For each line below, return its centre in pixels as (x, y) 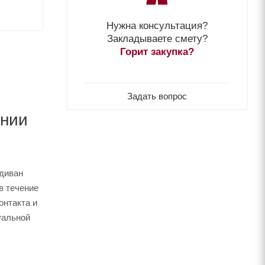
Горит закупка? (157, 51)
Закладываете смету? (157, 38)
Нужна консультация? (157, 25)
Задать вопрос (157, 96)
